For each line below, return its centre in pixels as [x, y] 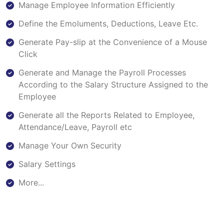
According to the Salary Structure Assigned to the [113, 85]
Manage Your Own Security [70, 146]
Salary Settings [47, 164]
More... [31, 183]
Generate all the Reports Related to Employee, [106, 115]
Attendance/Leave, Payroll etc [75, 127]
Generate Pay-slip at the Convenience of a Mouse [113, 42]
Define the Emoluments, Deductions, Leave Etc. [108, 24]
